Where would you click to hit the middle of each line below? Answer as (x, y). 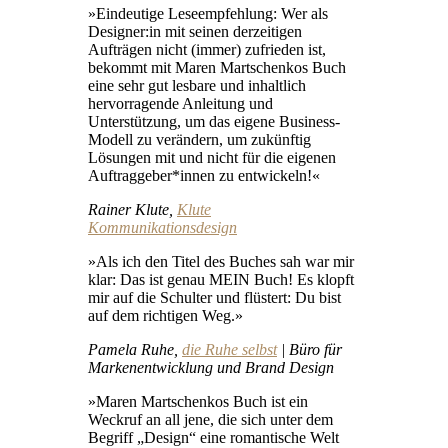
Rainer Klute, (132, 209)
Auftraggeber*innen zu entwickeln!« (204, 175)
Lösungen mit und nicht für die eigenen (212, 157)
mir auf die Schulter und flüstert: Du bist (214, 297)
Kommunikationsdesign (162, 227)
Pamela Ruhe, (135, 349)
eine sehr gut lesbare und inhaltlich (197, 85)
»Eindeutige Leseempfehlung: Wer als (208, 13)
